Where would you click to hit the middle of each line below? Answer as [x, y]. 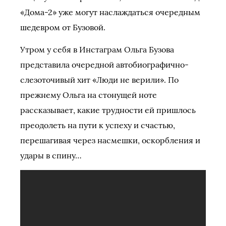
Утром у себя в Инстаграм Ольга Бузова [97, 49]
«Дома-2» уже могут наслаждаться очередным [110, 12]
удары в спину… [51, 155]
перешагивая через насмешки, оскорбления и [110, 140]
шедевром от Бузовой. [64, 27]
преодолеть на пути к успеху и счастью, [98, 125]
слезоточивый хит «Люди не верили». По [99, 80]
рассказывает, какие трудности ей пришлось [108, 110]
